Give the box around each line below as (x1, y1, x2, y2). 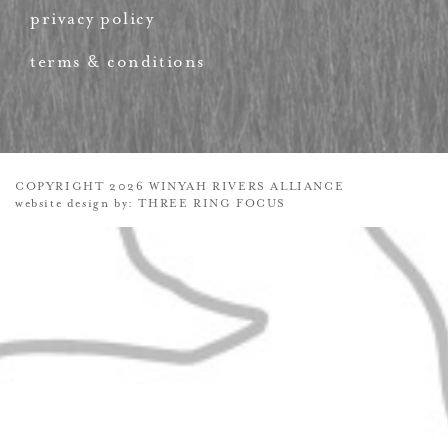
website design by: (15, 196, 139, 212)
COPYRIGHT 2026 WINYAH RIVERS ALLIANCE (15, 179, 345, 195)
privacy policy (30, 8, 155, 30)
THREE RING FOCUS (138, 196, 287, 212)
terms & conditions (30, 51, 206, 73)
